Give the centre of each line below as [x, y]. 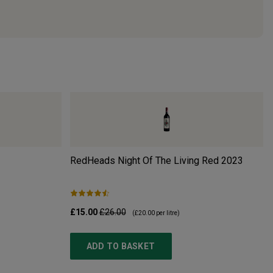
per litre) [167, 213]
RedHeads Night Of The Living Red [144, 160]
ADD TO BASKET [121, 246]
